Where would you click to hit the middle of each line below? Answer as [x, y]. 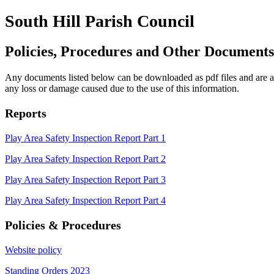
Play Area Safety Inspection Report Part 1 [85, 138]
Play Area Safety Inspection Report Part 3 [85, 179]
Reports [26, 113]
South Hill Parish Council [100, 21]
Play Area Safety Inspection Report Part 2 [85, 158]
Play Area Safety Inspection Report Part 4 [85, 200]
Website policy [33, 250]
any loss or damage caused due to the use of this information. [122, 88]
